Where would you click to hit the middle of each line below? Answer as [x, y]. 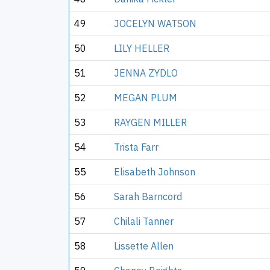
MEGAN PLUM [146, 98]
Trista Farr [136, 147]
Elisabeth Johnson [155, 172]
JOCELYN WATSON [155, 24]
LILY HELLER [142, 48]
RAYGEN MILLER [150, 122]
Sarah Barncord [148, 196]
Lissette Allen [144, 246]
